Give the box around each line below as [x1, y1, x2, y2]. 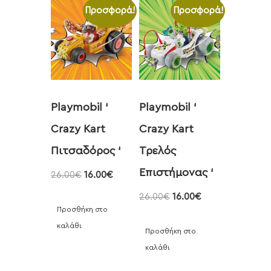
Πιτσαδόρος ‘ [51, 145, 121, 157]
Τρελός [139, 145, 176, 157]
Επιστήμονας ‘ [139, 167, 214, 178]
